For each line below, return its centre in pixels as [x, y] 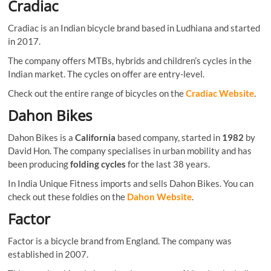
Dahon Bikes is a [42, 137]
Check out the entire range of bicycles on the [97, 93]
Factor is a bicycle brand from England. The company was [120, 240]
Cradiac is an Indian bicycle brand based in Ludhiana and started [134, 28]
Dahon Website [160, 196]
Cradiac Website [220, 93]
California [96, 137]
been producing [39, 164]
